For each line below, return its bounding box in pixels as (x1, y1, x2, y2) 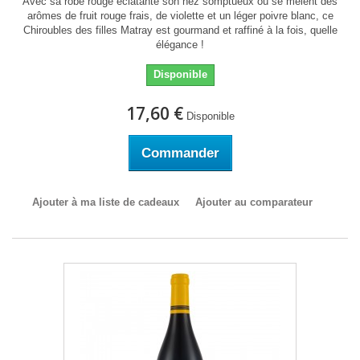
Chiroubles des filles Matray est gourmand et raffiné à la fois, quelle (22, 24, 337, 36)
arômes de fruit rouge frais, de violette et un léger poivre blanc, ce (27, 10, 333, 22)
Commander (141, 145, 219, 161)
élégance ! (156, 39, 204, 51)
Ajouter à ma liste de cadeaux (31, 196, 179, 208)
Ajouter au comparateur (194, 196, 313, 208)
